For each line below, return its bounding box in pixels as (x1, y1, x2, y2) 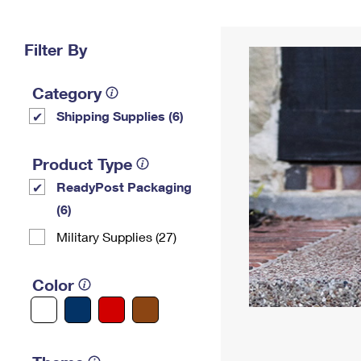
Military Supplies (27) (56, 229, 176, 244)
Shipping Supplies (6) (56, 108, 184, 123)
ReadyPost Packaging (56, 179, 192, 194)
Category (32, 83, 102, 102)
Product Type (32, 154, 132, 173)
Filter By (24, 39, 87, 59)
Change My (233, 15, 294, 28)
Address (240, 27, 287, 41)
